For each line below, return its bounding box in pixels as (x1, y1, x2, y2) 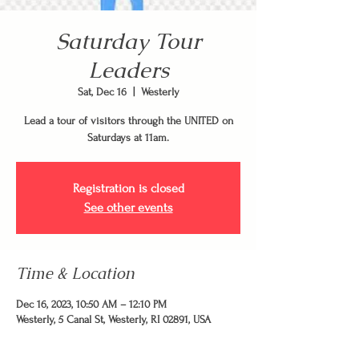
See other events (83, 200, 173, 215)
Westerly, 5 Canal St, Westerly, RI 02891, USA (16, 313, 211, 325)
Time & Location (16, 263, 135, 284)
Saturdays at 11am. (87, 131, 169, 143)
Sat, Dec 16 (77, 86, 127, 98)
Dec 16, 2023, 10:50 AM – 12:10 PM (16, 298, 167, 310)
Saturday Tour (55, 26, 201, 55)
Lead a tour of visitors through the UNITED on (23, 115, 233, 127)
